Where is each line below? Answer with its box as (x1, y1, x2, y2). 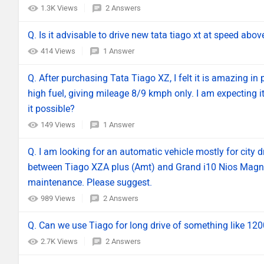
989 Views (41, 194, 77, 203)
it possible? (28, 103, 75, 115)
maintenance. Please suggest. (28, 177, 152, 189)
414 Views (41, 47, 77, 56)
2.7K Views (41, 237, 80, 246)
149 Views (41, 120, 77, 130)
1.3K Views (41, 4, 80, 13)
